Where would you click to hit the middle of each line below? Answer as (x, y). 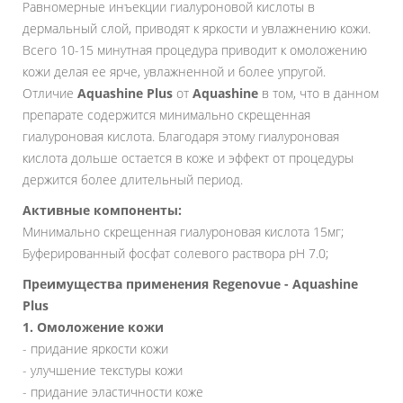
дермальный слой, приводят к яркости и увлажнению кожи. (197, 28)
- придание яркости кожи (95, 349)
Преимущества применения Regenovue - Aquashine (190, 284)
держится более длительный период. (133, 179)
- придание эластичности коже (113, 392)
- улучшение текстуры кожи (103, 370)
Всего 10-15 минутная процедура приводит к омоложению (195, 50)
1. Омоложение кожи (93, 327)
